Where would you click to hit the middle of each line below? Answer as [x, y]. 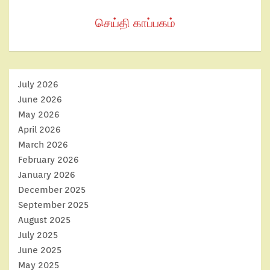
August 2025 [44, 220]
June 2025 [40, 250]
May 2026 [39, 115]
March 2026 [43, 145]
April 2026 [39, 130]
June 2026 [40, 99]
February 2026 [49, 160]
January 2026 [47, 175]
